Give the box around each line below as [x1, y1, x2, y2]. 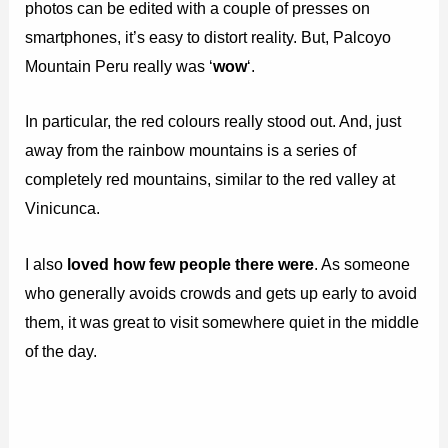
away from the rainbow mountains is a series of [25, 141, 357, 160]
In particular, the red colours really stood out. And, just [25, 112, 402, 131]
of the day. [25, 341, 98, 360]
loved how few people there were [63, 254, 315, 273]
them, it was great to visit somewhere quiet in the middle [25, 312, 420, 331]
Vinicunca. [25, 199, 101, 218]
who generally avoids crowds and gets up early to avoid [25, 283, 418, 302]
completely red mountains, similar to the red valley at [25, 170, 396, 189]
